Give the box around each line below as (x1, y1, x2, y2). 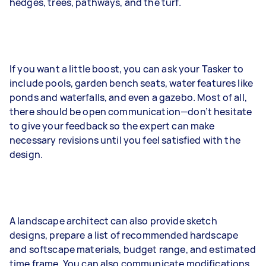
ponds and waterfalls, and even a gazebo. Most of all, (9, 90, 247, 104)
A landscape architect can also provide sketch (9, 214, 217, 227)
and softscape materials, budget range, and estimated (9, 242, 256, 256)
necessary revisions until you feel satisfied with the (9, 133, 240, 147)
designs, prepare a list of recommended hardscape (9, 228, 239, 242)
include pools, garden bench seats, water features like (9, 76, 254, 90)
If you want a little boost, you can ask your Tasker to (9, 62, 244, 75)
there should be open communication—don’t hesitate (9, 104, 252, 118)
